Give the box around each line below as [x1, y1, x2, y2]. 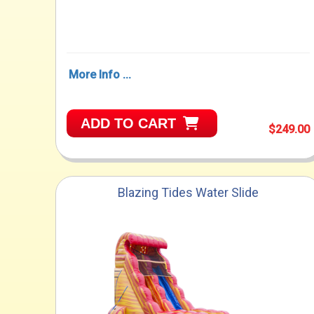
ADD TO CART [81, 116, 177, 132]
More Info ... [69, 68, 132, 82]
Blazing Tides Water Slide [118, 185, 259, 200]
